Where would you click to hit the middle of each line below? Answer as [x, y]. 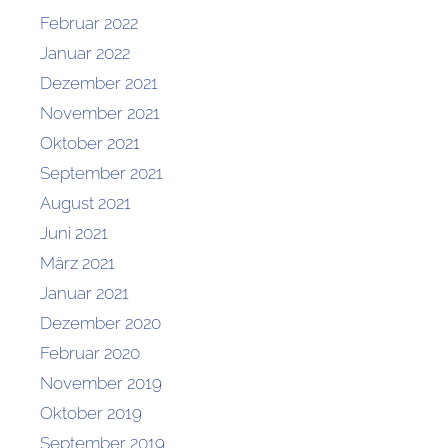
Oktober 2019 [91, 412]
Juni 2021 [74, 232]
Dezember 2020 [100, 322]
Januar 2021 [84, 292]
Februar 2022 [89, 22]
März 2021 [77, 262]
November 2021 [100, 112]
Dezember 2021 [99, 82]
